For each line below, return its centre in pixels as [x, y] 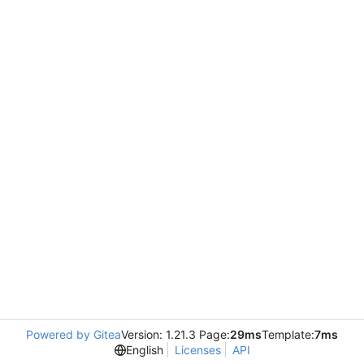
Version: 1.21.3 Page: [175, 334]
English [144, 350]
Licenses [197, 350]
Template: [288, 334]
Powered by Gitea [74, 334]
